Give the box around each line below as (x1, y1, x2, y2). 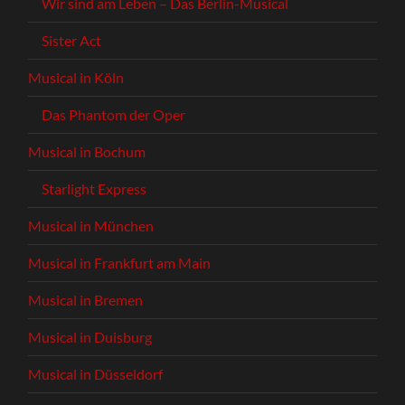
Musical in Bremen (28, 290, 144, 308)
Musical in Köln (28, 68, 125, 86)
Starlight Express (42, 179, 147, 197)
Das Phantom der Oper (42, 105, 186, 123)
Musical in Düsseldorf (28, 364, 164, 382)
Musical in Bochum (28, 142, 146, 160)
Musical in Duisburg (28, 327, 153, 345)
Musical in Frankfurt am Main (28, 253, 212, 271)
